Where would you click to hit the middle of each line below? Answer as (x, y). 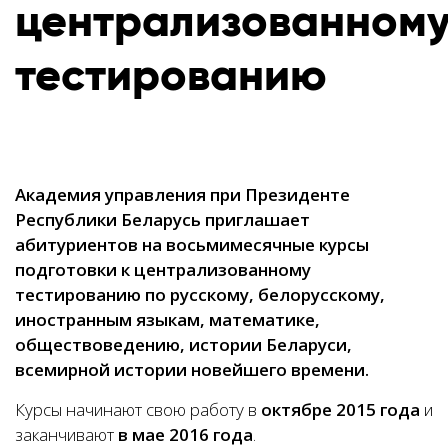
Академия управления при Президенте (182, 194)
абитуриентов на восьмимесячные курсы (192, 244)
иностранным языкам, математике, (167, 319)
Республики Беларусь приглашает (162, 219)
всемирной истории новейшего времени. (192, 369)
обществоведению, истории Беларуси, (183, 344)
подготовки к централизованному (163, 269)
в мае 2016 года (185, 434)
